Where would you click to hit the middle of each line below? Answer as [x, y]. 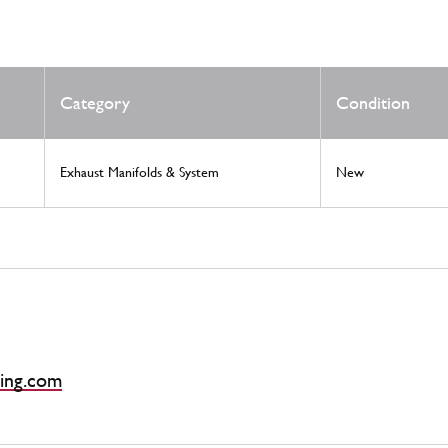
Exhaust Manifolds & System [139, 172]
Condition [373, 103]
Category [95, 103]
